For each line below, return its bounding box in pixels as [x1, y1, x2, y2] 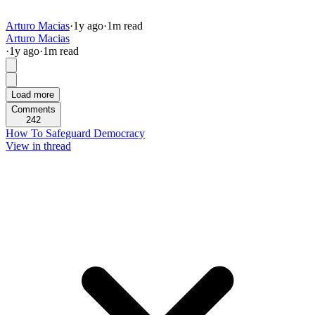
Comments [11, 104, 56, 115]
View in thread [6, 140, 71, 152]
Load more [11, 89, 54, 100]
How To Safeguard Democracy [6, 127, 145, 139]
